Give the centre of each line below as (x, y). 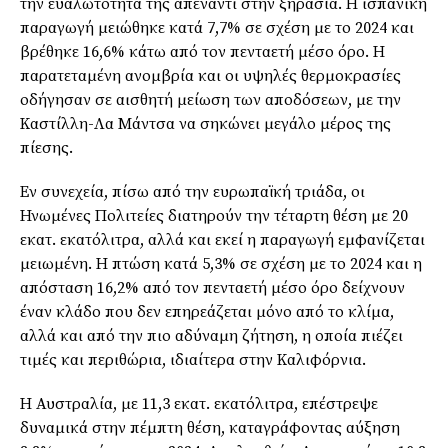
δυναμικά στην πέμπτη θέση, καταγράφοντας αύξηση (210, 428)
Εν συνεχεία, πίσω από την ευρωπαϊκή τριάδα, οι (192, 192)
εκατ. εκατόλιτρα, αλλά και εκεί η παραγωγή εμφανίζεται (222, 240)
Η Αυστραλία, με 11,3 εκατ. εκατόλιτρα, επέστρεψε (199, 404)
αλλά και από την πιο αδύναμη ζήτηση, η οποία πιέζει (211, 336)
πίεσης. (46, 148)
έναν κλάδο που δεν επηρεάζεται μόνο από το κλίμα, (207, 312)
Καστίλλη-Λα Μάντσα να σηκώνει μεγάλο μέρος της (205, 124)
